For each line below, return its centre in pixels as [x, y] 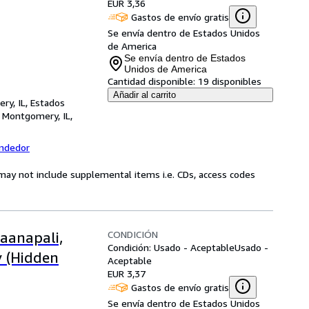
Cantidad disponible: [151, 81]
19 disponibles [230, 81]
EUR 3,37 [127, 273]
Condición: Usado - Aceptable [171, 247]
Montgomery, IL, [37, 116]
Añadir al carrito [144, 95]
